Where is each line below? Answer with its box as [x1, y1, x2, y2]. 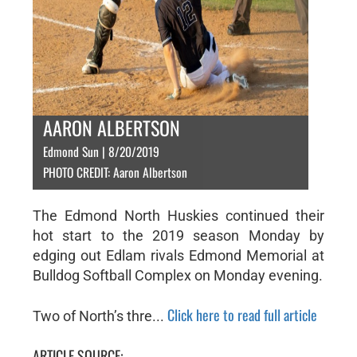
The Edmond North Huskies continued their [32, 207, 325, 224]
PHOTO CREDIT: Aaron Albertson [42, 163, 187, 182]
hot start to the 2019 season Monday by [32, 227, 325, 244]
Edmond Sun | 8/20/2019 [42, 142, 159, 161]
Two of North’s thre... [32, 308, 167, 324]
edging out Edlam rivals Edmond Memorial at [32, 247, 325, 264]
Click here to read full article [167, 304, 317, 325]
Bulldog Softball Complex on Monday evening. [32, 267, 323, 284]
